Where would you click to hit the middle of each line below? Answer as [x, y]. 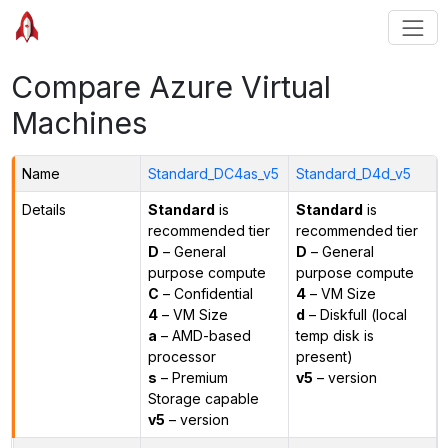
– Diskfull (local [355, 314]
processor [181, 356]
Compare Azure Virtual [170, 86]
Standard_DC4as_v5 [213, 173]
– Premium [192, 377]
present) [324, 356]
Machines [79, 122]
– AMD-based [203, 335]
